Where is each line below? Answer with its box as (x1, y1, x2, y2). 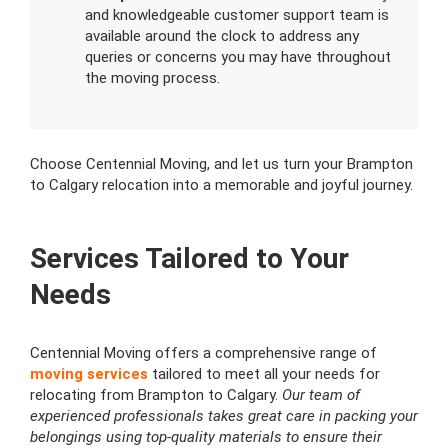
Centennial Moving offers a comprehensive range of (30, 344, 377, 363)
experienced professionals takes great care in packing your (30, 407, 418, 426)
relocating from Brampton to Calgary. (30, 386, 282, 405)
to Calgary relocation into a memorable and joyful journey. (30, 176, 413, 195)
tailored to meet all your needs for (148, 365, 380, 384)
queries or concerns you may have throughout (85, 48, 391, 67)
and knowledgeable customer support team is (85, 6, 389, 25)
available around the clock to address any (85, 27, 359, 46)
